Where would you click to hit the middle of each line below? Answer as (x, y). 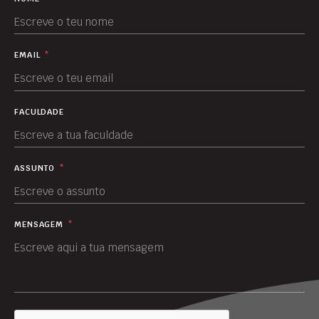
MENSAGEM (41, 225)
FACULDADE (40, 111)
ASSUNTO (36, 168)
